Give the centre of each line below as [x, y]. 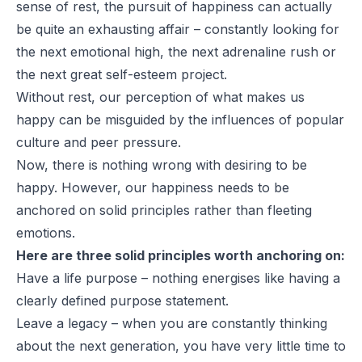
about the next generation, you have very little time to [181, 346]
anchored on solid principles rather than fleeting [164, 210]
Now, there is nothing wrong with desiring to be [162, 165]
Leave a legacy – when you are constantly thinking [172, 324]
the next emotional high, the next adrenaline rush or [176, 52]
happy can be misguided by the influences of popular [180, 120]
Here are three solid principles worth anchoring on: [181, 256]
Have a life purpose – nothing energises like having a [178, 278]
